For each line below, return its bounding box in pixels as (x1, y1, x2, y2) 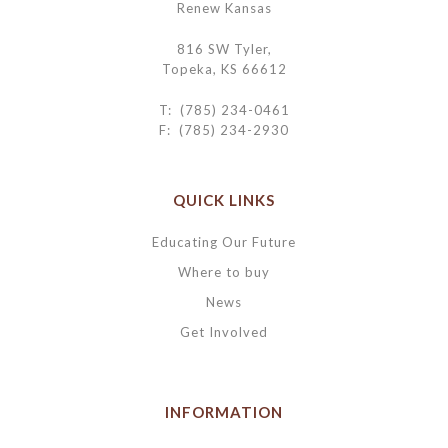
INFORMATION (165, 402, 283, 421)
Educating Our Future (152, 233, 296, 250)
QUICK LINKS (173, 190, 275, 209)
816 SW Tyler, (176, 40, 272, 57)
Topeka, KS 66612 (161, 60, 287, 77)
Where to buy (178, 263, 270, 280)
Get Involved (180, 323, 268, 340)
